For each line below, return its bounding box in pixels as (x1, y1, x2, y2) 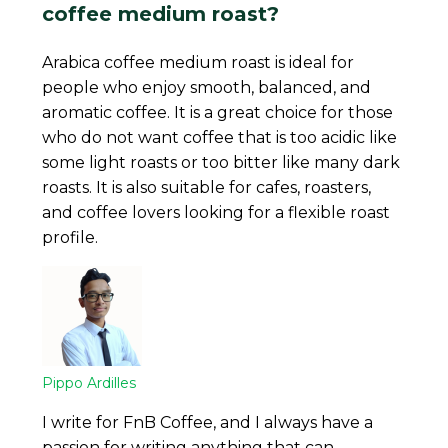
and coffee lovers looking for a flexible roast (42, 202, 391, 222)
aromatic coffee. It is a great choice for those (42, 102, 394, 122)
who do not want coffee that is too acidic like (42, 127, 398, 147)
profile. (42, 227, 99, 247)
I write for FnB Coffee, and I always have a (42, 412, 374, 432)
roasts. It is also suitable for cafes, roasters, (42, 177, 372, 197)
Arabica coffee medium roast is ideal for (42, 52, 355, 72)
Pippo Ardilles (42, 373, 137, 392)
